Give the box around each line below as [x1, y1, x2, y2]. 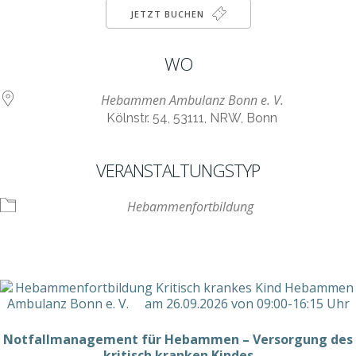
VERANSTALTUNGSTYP [96, 158, 260, 182]
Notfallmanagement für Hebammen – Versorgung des [3, 331, 353, 348]
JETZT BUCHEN [130, 8, 207, 20]
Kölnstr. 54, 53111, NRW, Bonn [106, 110, 277, 126]
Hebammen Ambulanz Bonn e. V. [100, 91, 284, 109]
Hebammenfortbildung [126, 198, 253, 215]
